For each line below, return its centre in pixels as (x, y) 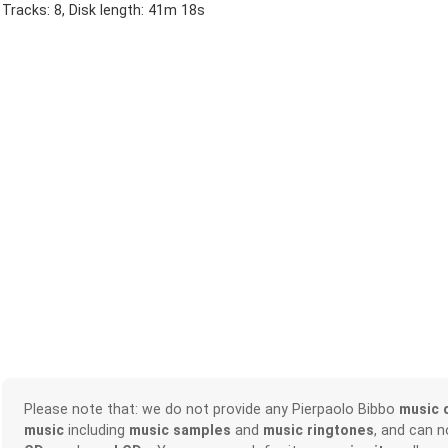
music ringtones (318, 429)
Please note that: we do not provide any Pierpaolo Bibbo (211, 408)
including (96, 429)
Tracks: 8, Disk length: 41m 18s (104, 10)
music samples (179, 429)
